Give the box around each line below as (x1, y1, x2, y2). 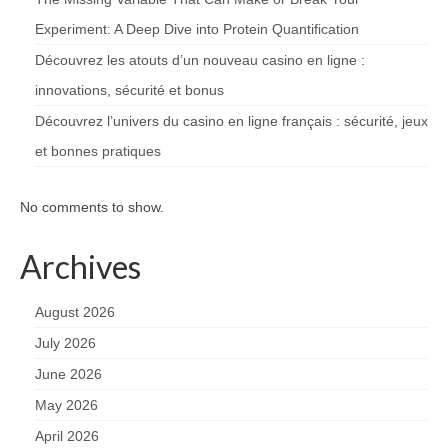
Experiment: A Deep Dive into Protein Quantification (35, 20, 359, 37)
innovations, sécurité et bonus (35, 81, 224, 98)
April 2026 (35, 427, 99, 444)
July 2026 (35, 334, 96, 351)
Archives (20, 246, 141, 286)
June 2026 (35, 365, 102, 382)
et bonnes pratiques (35, 142, 161, 159)
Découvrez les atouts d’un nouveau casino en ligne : (35, 51, 365, 68)
